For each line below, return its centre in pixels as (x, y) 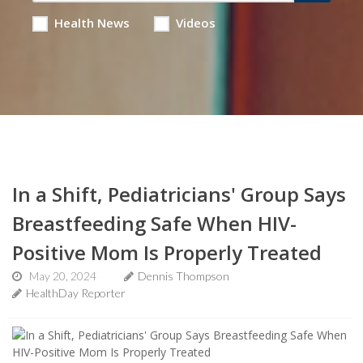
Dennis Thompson (184, 276)
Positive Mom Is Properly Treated (167, 252)
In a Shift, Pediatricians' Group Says (179, 194)
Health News (92, 23)
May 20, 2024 (63, 276)
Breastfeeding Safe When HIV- (154, 223)
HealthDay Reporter (76, 293)
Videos (195, 23)
